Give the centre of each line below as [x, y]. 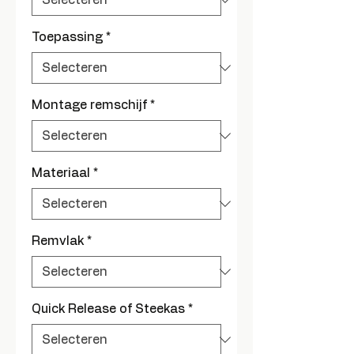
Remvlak [58, 241]
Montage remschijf [89, 105]
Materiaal [61, 173]
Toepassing [67, 37]
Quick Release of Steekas [108, 309]
